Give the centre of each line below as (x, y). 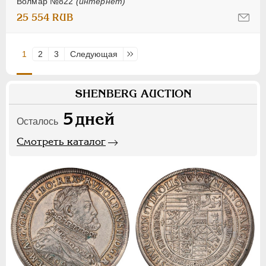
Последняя (151, 54)
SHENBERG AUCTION (133, 94)
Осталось (37, 122)
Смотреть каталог (61, 142)
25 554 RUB (45, 18)
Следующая (94, 54)
